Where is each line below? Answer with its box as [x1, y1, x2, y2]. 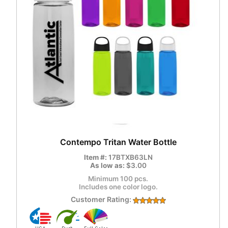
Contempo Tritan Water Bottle [60, 137, 177, 148]
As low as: [90, 161, 126, 170]
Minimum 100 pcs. [88, 175, 148, 183]
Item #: [83, 153, 108, 162]
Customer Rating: [70, 195, 133, 204]
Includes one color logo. [78, 183, 158, 191]
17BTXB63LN [108, 153, 153, 162]
